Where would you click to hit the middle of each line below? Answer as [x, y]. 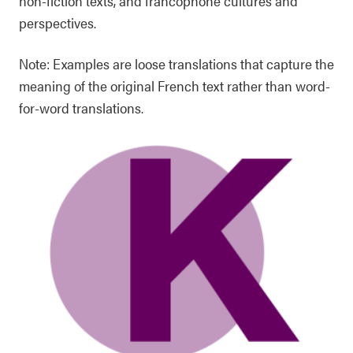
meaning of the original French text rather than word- [175, 85]
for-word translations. [81, 108]
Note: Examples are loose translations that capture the [176, 63]
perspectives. [58, 22]
